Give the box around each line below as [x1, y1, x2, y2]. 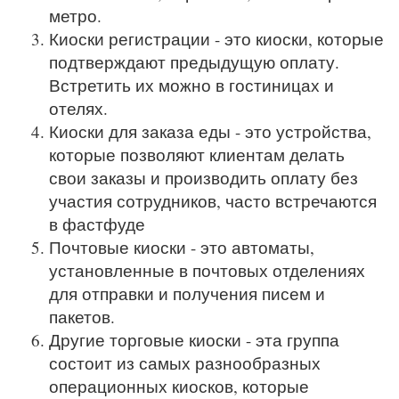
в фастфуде [49, 213, 145, 236]
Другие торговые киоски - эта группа [49, 329, 339, 352]
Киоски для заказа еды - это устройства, [49, 120, 371, 143]
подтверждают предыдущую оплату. [49, 51, 339, 74]
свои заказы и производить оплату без [49, 167, 358, 190]
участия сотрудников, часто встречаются [49, 190, 377, 213]
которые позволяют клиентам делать [49, 143, 345, 167]
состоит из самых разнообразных [49, 352, 321, 375]
